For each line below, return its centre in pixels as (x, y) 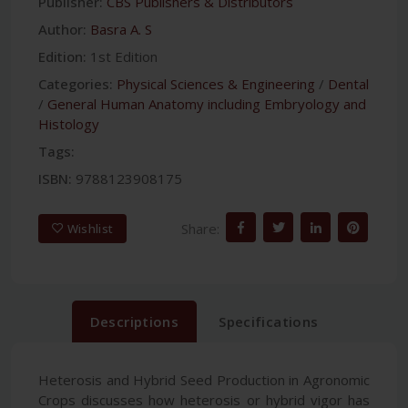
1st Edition (124, 57)
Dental (348, 84)
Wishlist (90, 228)
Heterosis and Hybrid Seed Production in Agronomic (204, 380)
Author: (62, 30)
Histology (69, 124)
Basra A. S (121, 30)
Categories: (76, 84)
